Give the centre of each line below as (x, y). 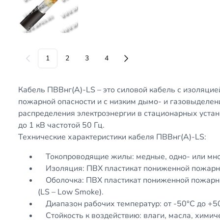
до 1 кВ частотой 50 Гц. (62, 125)
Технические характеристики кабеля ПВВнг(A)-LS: (112, 137)
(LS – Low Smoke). (71, 192)
